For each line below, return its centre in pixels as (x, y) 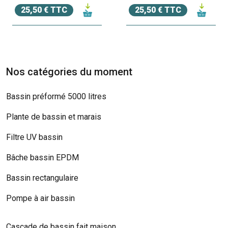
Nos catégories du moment (69, 72)
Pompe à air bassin (40, 198)
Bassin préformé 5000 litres (56, 96)
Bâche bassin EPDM (42, 157)
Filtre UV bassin (34, 137)
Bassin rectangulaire (42, 178)
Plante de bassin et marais (54, 117)
